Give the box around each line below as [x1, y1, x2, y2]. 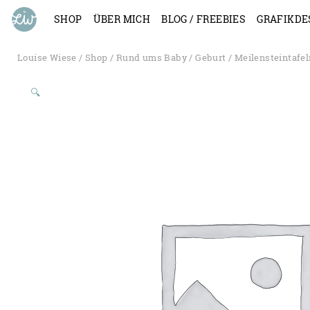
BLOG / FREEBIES [161, 12, 246, 26]
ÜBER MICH [93, 12, 151, 26]
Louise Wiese [17, 51, 77, 64]
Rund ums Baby [116, 51, 188, 64]
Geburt [195, 51, 226, 64]
